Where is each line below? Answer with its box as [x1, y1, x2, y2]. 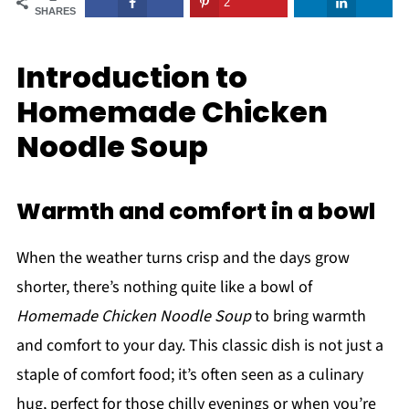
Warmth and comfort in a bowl [16, 195, 375, 227]
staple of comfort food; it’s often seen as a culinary [16, 363, 363, 386]
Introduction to [16, 57, 247, 98]
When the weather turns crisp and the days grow [16, 246, 350, 269]
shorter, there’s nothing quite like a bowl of [16, 276, 312, 299]
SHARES [34, 5, 76, 16]
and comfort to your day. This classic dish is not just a [16, 334, 383, 357]
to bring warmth [250, 305, 366, 328]
